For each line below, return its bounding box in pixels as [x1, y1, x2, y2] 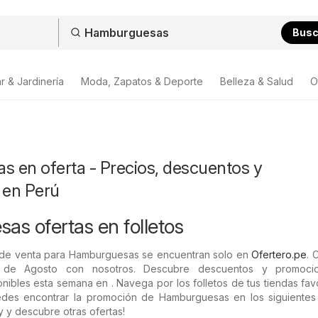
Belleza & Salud [220, 75, 293, 87]
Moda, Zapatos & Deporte [81, 75, 203, 87]
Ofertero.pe [251, 248, 307, 261]
